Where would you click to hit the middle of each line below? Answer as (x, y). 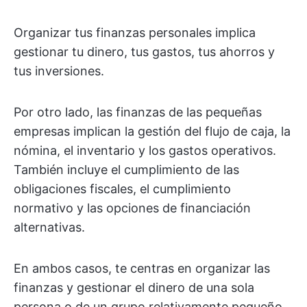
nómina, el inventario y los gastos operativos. (145, 150)
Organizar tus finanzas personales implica (135, 33)
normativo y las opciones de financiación (132, 208)
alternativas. (49, 227)
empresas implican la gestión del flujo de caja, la (152, 131)
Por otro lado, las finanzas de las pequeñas (138, 112)
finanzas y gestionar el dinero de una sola (134, 287)
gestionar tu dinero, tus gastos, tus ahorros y (144, 52)
